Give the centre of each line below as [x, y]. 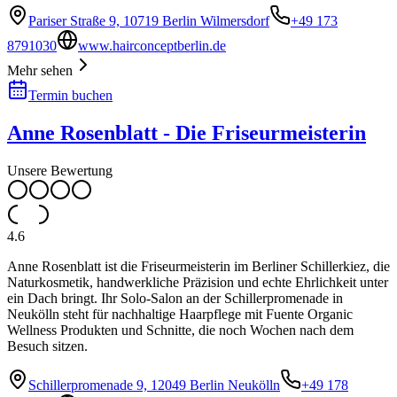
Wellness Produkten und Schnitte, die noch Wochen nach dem [180, 330]
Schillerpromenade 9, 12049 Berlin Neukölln [154, 385]
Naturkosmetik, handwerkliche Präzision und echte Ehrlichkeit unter [198, 282]
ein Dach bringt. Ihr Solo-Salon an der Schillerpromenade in [175, 298]
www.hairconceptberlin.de [152, 46]
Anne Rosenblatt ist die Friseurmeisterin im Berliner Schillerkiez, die [198, 266]
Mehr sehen [40, 71]
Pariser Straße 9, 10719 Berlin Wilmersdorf [149, 21]
